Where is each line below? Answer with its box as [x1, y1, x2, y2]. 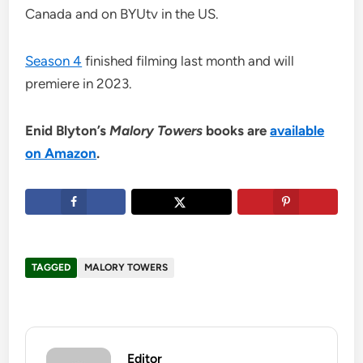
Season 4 [25, 53, 83, 70]
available [270, 122, 325, 139]
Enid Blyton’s [25, 122, 110, 139]
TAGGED [32, 262, 71, 274]
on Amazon [25, 145, 97, 162]
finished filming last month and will [82, 53, 295, 70]
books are [206, 122, 271, 139]
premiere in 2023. [25, 75, 133, 92]
